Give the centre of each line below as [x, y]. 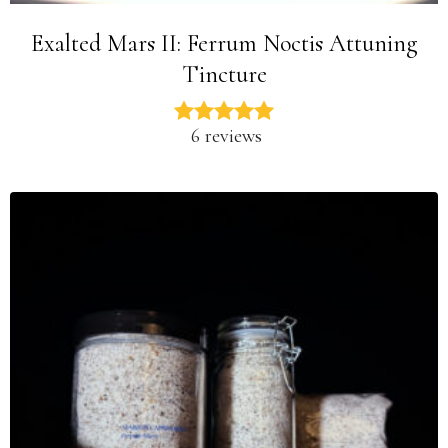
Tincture [224, 74]
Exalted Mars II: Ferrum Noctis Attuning [224, 43]
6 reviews [226, 136]
